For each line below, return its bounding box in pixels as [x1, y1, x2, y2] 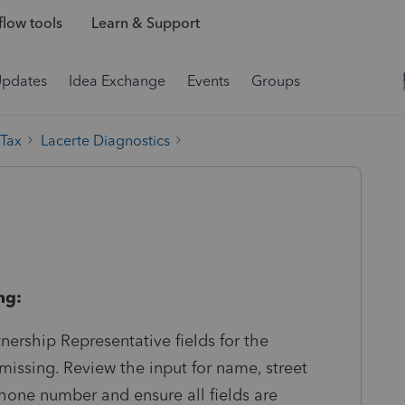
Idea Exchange [69, 72, 165, 89]
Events [187, 72, 230, 89]
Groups [251, 72, 300, 89]
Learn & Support [90, 14, 200, 33]
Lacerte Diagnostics [41, 131, 170, 149]
